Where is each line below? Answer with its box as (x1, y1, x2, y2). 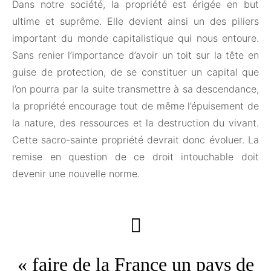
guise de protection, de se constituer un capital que (12, 66, 259, 79)
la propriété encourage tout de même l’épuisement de (12, 100, 259, 113)
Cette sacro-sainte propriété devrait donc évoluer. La (12, 134, 259, 146)
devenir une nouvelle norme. (12, 168, 140, 180)
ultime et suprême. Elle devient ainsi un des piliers (12, 15, 259, 28)
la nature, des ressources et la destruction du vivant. (12, 117, 259, 129)
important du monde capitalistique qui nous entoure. (12, 32, 259, 45)
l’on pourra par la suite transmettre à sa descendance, (12, 83, 259, 96)
